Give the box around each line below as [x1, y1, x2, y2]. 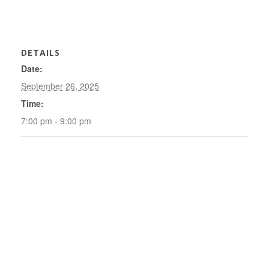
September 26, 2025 [21, 80, 99, 92]
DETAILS [21, 47, 60, 58]
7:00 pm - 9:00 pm [21, 115, 91, 127]
